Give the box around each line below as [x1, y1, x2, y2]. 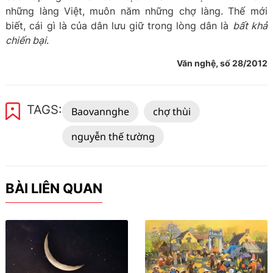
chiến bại [5, 34, 47, 46]
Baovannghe [71, 105, 130, 118]
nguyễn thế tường [71, 130, 155, 143]
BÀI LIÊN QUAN [5, 180, 103, 196]
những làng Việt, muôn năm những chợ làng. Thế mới [5, 5, 268, 17]
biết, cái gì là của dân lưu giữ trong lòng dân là [5, 19, 233, 32]
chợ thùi [153, 105, 191, 118]
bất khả [232, 19, 268, 32]
